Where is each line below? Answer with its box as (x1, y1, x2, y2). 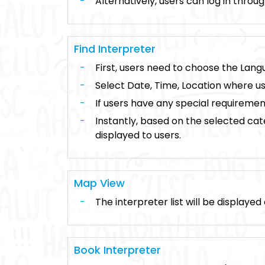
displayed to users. (95, 128, 181, 142)
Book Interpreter (74, 243, 161, 257)
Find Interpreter (74, 41, 156, 56)
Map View (74, 176, 125, 190)
